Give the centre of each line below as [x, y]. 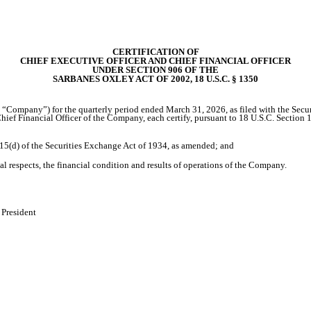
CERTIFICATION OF [155, 52]
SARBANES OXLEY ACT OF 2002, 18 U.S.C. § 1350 [155, 79]
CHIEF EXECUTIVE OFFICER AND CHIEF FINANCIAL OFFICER [155, 61]
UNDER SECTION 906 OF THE [155, 70]
